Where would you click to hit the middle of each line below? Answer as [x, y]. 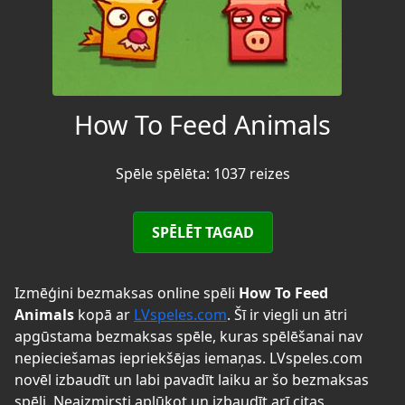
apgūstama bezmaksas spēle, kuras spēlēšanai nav [188, 336]
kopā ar [104, 314]
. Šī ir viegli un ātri [287, 314]
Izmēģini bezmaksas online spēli [127, 292]
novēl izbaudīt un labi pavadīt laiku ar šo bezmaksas [192, 379]
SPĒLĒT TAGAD [202, 232]
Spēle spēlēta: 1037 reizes [202, 173]
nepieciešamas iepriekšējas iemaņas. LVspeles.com [188, 358]
